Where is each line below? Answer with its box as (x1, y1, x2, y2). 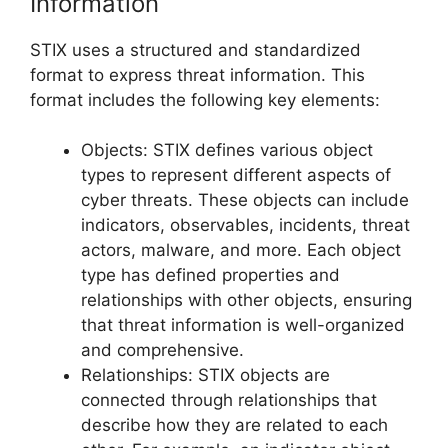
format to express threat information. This (30, 64, 365, 85)
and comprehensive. (81, 340, 244, 361)
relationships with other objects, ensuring (81, 290, 412, 311)
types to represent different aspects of (81, 165, 391, 186)
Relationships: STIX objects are (81, 365, 330, 386)
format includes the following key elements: (30, 89, 380, 110)
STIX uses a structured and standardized (30, 39, 361, 60)
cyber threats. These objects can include (81, 190, 409, 211)
